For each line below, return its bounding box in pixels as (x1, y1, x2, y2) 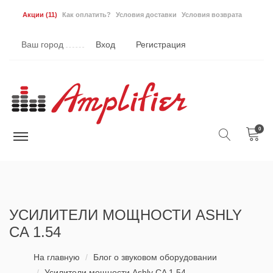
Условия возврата (182, 11, 242, 18)
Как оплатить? (62, 11, 111, 18)
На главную (34, 252, 80, 262)
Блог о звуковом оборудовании (93, 252, 217, 262)
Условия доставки (116, 11, 177, 18)
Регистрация (136, 40, 186, 49)
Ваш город (21, 40, 66, 49)
